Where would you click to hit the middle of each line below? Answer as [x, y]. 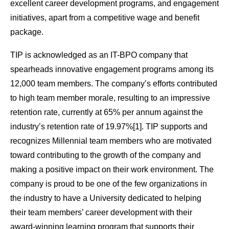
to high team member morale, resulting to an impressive [110, 98]
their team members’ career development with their [101, 213]
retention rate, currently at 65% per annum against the [107, 112]
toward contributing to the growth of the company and [106, 155]
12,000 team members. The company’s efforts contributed [114, 84]
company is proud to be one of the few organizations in [109, 184]
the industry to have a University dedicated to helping [106, 198]
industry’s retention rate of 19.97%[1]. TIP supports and [109, 127]
